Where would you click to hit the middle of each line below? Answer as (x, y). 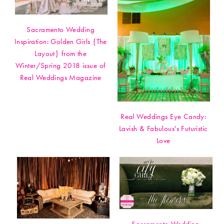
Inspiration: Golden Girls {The (60, 42)
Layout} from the (61, 54)
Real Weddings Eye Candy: (163, 117)
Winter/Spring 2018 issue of (61, 66)
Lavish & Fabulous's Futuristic (163, 129)
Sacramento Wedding (60, 30)
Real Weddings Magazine (60, 78)
